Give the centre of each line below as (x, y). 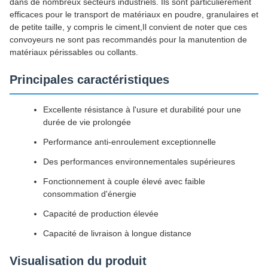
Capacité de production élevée (101, 214)
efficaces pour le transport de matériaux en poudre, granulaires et (134, 14)
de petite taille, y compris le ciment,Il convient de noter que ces (128, 27)
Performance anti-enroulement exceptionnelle (130, 142)
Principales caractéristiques (89, 80)
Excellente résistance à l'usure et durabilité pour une (142, 109)
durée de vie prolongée (87, 122)
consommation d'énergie (90, 194)
